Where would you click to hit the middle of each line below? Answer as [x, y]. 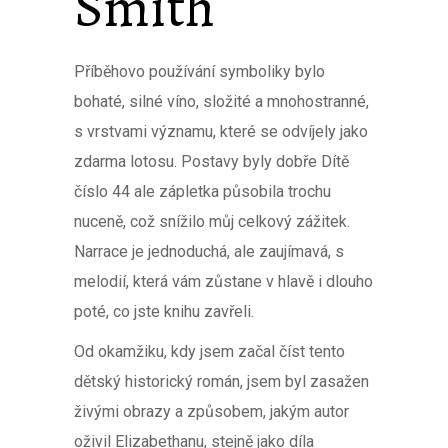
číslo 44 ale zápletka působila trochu [202, 191]
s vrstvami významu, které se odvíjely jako [221, 131]
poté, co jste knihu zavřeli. [164, 311]
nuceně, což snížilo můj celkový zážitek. [212, 221]
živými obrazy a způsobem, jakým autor [211, 411]
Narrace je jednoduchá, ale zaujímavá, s [209, 251]
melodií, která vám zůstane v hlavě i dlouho [223, 281]
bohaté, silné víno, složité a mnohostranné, [221, 101]
